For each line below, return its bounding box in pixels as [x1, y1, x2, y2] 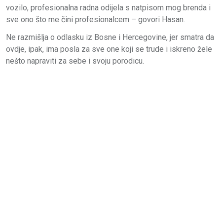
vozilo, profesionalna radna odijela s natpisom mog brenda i [6, 2, 211, 12]
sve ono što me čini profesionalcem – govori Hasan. [6, 14, 185, 24]
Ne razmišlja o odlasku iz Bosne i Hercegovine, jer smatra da [6, 32, 214, 42]
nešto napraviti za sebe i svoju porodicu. [6, 56, 144, 66]
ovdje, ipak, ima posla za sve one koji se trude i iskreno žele [6, 44, 212, 54]
